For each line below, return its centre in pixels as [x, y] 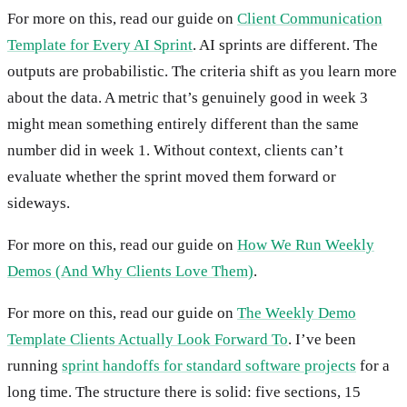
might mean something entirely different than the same [183, 124]
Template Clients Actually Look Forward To [148, 339]
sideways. [39, 203]
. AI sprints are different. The [285, 45]
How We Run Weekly [306, 244]
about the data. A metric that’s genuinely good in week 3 [188, 97]
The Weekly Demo [297, 313]
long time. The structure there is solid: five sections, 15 [184, 392]
